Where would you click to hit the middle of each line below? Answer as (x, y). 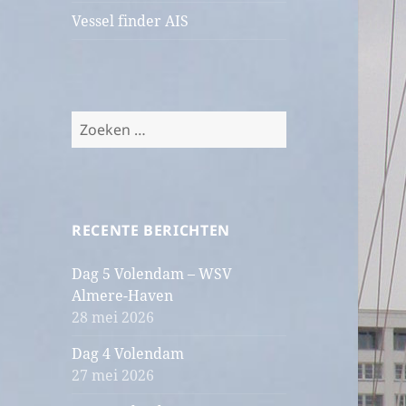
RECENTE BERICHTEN (151, 231)
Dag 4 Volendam (128, 354)
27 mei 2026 (113, 376)
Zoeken (96, 122)
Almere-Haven (123, 296)
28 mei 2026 (113, 318)
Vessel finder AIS (130, 21)
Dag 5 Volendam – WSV (152, 274)
